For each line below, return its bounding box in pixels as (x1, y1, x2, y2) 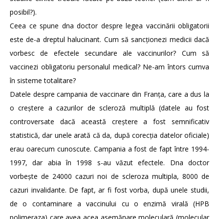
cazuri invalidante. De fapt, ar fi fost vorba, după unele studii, (10, 185, 209, 195)
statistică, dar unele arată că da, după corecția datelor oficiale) (10, 131, 209, 140)
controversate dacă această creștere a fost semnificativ (10, 117, 209, 127)
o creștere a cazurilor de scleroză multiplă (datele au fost (10, 103, 209, 113)
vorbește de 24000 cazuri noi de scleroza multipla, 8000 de (10, 172, 209, 181)
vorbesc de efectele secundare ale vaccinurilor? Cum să (10, 48, 209, 58)
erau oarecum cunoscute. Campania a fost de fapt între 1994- (10, 144, 209, 154)
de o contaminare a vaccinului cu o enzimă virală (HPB (10, 199, 209, 209)
